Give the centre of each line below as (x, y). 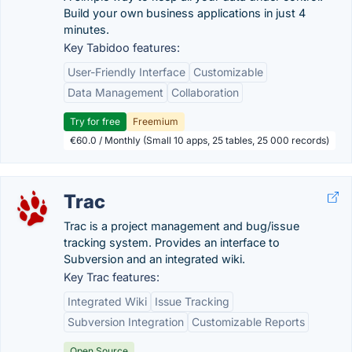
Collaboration (205, 92)
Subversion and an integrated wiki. (154, 259)
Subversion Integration (126, 322)
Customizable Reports (248, 322)
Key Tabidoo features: (122, 48)
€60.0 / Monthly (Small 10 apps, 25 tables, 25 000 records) (200, 140)
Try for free (95, 121)
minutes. (86, 29)
